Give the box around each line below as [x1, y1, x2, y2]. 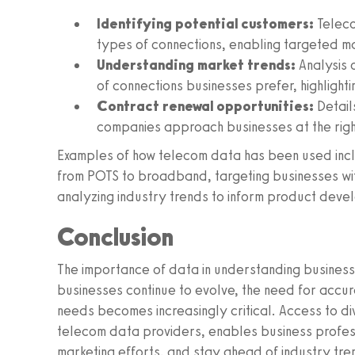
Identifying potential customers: [97, 15, 314, 32]
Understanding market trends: [97, 56, 296, 74]
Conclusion [57, 222, 174, 252]
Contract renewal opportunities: [97, 97, 314, 115]
